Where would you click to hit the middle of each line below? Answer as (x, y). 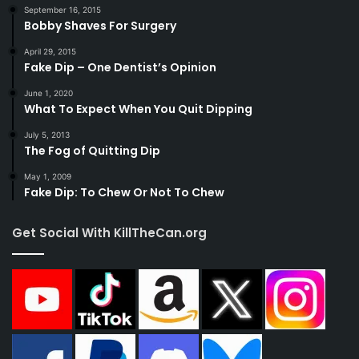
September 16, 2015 (63, 10)
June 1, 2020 (48, 93)
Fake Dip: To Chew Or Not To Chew (124, 193)
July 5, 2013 (47, 135)
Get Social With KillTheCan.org (109, 233)
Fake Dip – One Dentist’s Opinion (120, 68)
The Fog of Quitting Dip (92, 151)
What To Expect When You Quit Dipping (138, 109)
